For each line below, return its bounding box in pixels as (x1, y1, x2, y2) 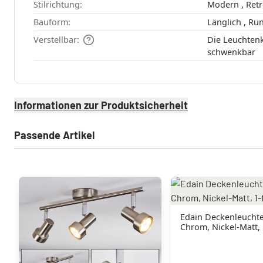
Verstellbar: (33, 33, 79, 45)
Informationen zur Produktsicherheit (14, 98, 188, 112)
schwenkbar (207, 46, 255, 58)
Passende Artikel (14, 128, 95, 141)
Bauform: (33, 16, 70, 28)
